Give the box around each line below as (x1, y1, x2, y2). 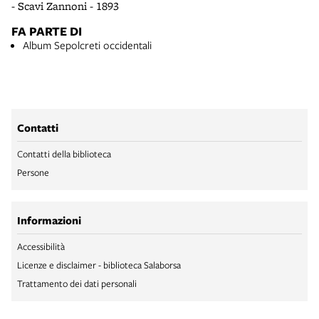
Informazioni (17, 212, 81, 228)
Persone (17, 165, 49, 179)
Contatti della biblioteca (17, 147, 111, 160)
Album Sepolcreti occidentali (23, 37, 152, 52)
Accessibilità (17, 239, 65, 253)
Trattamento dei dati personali (17, 276, 137, 290)
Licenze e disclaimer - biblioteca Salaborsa (17, 258, 181, 271)
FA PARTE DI (11, 22, 82, 39)
